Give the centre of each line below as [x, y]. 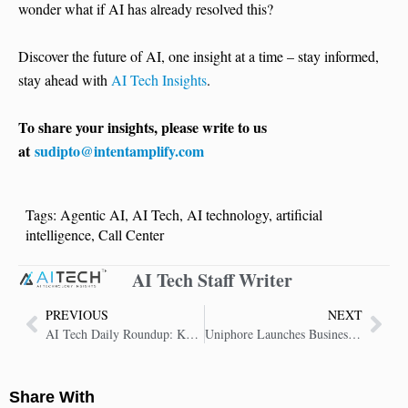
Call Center [131, 235]
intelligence [58, 235]
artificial [299, 215]
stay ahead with [65, 80]
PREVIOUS [77, 315]
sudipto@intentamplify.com [119, 151]
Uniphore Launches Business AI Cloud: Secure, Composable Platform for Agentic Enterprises [354, 334]
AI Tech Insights [159, 80]
